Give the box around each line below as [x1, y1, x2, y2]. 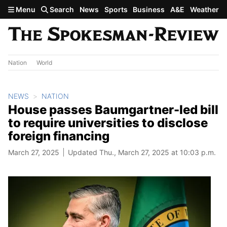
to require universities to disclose [8, 115, 208, 130]
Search [48, 5, 74, 14]
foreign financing [8, 128, 109, 143]
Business [133, 5, 165, 14]
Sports [104, 5, 128, 14]
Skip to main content [4, 4, 84, 14]
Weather [190, 5, 219, 14]
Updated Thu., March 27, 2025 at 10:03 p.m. [68, 147, 216, 157]
